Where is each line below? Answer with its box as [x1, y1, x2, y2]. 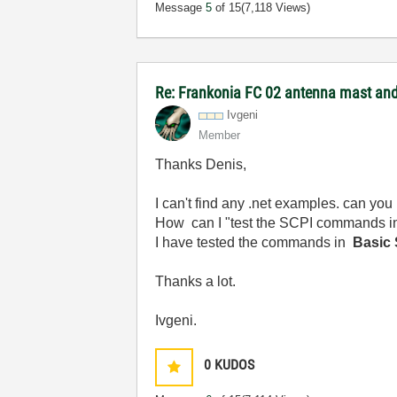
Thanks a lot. [155, 274, 237, 289]
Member [198, 128, 241, 142]
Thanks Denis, [155, 157, 247, 172]
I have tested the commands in [155, 235, 350, 250]
